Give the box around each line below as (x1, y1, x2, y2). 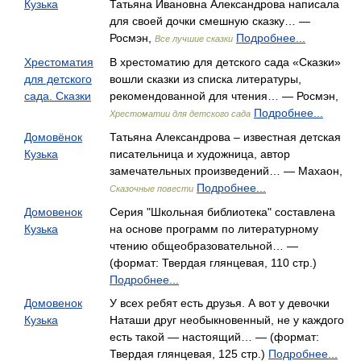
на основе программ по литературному (110, 222, 318, 235)
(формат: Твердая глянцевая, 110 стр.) (110, 256, 317, 269)
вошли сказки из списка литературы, (110, 73, 301, 85)
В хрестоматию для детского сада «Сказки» (110, 56, 341, 68)
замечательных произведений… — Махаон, (110, 164, 342, 177)
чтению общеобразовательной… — (110, 239, 298, 252)
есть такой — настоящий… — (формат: (110, 330, 319, 343)
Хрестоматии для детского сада (110, 109, 251, 118)
